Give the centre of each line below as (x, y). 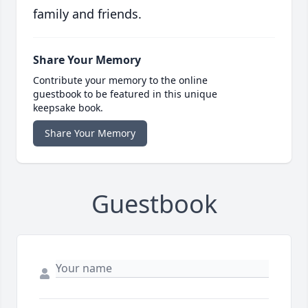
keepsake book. (68, 108)
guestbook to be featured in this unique (125, 94)
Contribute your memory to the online (120, 80)
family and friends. (87, 14)
